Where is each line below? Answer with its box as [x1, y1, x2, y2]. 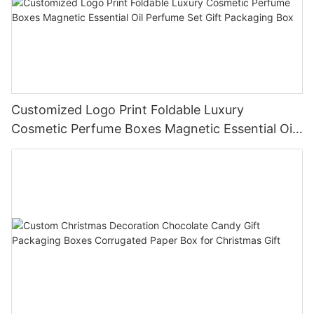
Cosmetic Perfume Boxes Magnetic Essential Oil [11, 121, 295, 136]
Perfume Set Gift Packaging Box [11, 139, 203, 155]
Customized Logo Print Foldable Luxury [11, 102, 244, 117]
